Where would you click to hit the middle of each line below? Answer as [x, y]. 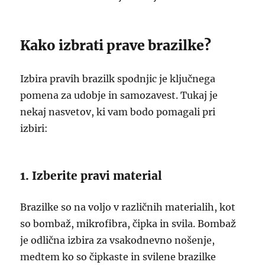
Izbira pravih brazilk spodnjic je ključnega [118, 79]
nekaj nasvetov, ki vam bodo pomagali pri [118, 112]
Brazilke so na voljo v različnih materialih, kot [128, 207]
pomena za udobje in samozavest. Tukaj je [119, 95]
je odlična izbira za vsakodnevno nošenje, [118, 240]
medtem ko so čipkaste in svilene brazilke [118, 257]
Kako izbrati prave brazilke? [116, 45]
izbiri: [34, 128]
